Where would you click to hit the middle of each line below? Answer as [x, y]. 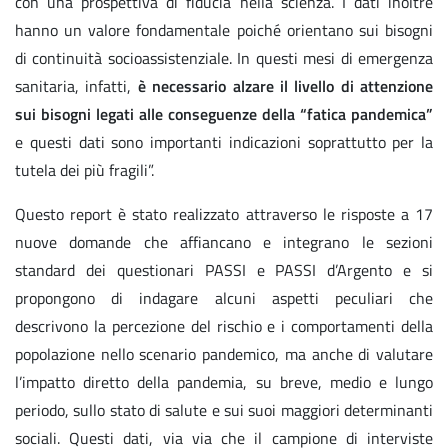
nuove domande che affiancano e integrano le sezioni [224, 242]
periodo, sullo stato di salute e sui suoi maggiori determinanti [224, 410]
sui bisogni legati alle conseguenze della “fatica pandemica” [224, 114]
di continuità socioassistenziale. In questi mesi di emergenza [224, 58]
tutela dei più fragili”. [86, 170]
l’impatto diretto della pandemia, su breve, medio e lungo [224, 382]
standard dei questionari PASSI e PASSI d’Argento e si [224, 270]
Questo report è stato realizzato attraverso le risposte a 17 [224, 214]
